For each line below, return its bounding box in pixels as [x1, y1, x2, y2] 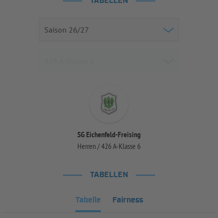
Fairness [112, 195, 143, 206]
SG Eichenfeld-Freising [77, 129, 141, 140]
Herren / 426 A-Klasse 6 [77, 141, 141, 151]
